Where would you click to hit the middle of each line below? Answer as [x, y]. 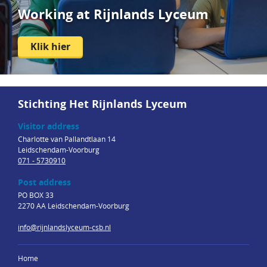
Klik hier [50, 47]
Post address [44, 182]
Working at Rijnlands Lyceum [113, 14]
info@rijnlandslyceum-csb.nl [64, 227]
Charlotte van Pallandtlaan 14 [67, 139]
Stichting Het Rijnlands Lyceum [103, 104]
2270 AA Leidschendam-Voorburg [74, 206]
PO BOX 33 [36, 195]
